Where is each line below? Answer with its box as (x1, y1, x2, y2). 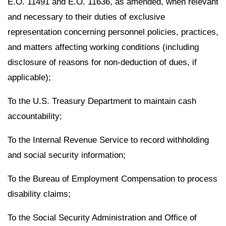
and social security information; (8, 150, 126, 160)
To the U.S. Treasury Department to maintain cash (8, 96, 196, 106)
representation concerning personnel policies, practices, (8, 27, 218, 37)
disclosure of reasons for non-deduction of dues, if (8, 58, 197, 68)
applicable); (8, 73, 51, 83)
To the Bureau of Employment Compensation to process (8, 174, 217, 184)
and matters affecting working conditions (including (8, 42, 199, 52)
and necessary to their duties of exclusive (8, 12, 165, 22)
